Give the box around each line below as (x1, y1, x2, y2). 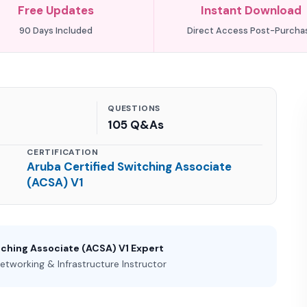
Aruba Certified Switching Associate (27, 159, 232, 174)
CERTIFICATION (27, 147, 99, 158)
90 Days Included (19, 25, 93, 36)
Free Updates (18, 3, 95, 18)
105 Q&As (108, 117, 164, 132)
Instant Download (200, 3, 302, 18)
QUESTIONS (108, 103, 161, 114)
